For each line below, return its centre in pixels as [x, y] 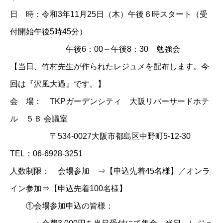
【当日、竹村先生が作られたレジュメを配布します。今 [110, 66]
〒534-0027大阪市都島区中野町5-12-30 [104, 136]
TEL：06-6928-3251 [46, 153]
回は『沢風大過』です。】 [58, 84]
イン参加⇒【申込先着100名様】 [68, 188]
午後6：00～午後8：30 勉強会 [95, 49]
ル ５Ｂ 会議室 [43, 118]
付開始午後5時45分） [49, 31]
